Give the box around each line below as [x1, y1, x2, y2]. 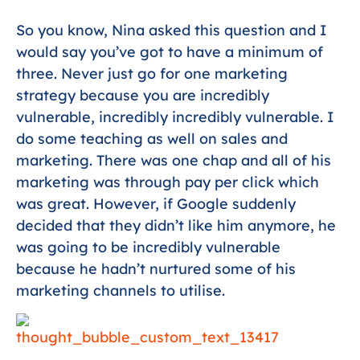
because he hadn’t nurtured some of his [16, 260, 296, 279]
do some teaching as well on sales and [16, 129, 288, 149]
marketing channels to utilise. [16, 281, 225, 301]
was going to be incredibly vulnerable [16, 238, 280, 257]
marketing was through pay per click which [16, 173, 319, 192]
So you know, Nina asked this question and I [16, 21, 327, 40]
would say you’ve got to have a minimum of [16, 43, 323, 62]
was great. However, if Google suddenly [16, 194, 296, 214]
